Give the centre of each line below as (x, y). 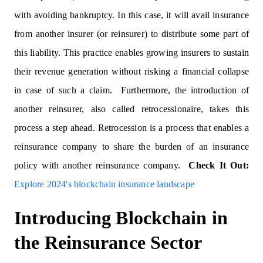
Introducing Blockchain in (121, 218)
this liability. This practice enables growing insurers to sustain (131, 53)
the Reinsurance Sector (108, 242)
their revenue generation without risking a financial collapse (131, 71)
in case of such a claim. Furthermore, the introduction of (131, 90)
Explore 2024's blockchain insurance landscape (104, 184)
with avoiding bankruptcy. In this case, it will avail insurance (131, 15)
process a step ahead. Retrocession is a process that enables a (131, 128)
